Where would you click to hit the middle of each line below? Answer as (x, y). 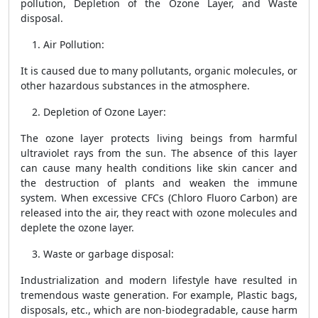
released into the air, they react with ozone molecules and (159, 213)
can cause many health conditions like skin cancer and (159, 168)
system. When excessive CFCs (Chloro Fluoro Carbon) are (159, 198)
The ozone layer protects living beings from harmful (159, 138)
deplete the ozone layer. (77, 227)
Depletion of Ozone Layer (103, 112)
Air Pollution (72, 44)
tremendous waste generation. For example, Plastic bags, (159, 295)
